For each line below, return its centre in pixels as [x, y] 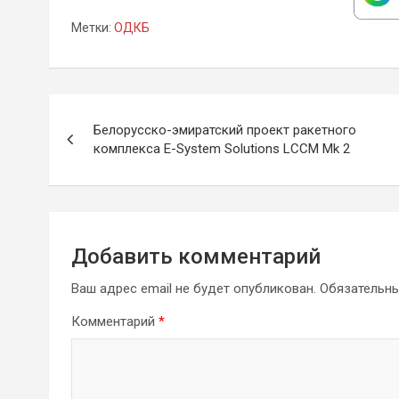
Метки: [91, 28]
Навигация [120, 112]
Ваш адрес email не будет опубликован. [194, 289]
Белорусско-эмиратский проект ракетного [225, 130]
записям [105, 185]
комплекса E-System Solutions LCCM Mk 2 [222, 149]
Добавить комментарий [196, 257]
